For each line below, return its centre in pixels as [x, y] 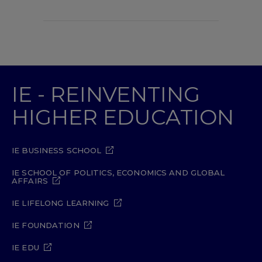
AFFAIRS [30, 181]
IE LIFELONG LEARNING [61, 203]
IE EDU [25, 247]
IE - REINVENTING [106, 94]
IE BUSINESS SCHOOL [57, 150]
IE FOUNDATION [46, 225]
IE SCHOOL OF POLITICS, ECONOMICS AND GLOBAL [118, 173]
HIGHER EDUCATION [123, 117]
